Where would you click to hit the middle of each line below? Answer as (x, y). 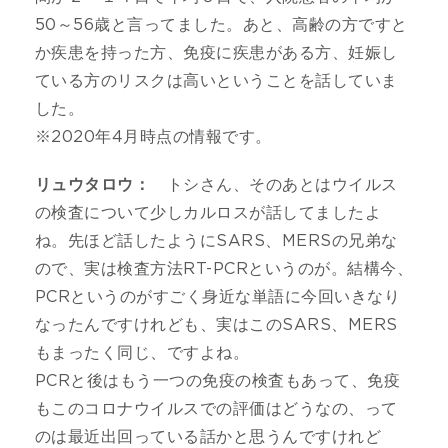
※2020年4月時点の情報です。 (153, 136)
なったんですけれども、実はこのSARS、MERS (216, 324)
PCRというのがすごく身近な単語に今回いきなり (218, 296)
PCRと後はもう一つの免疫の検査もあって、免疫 (218, 380)
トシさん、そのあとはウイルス (274, 184)
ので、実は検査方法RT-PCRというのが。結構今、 (224, 268)
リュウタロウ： (93, 184)
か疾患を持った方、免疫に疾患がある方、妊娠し (216, 52)
